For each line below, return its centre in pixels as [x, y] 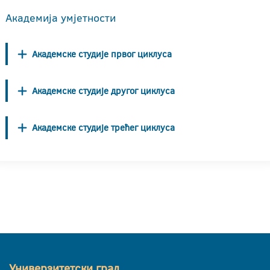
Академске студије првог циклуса [102, 54]
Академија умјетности [61, 18]
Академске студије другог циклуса [103, 90]
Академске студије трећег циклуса [103, 127]
